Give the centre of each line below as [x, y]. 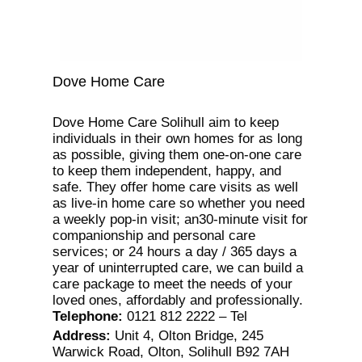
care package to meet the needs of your [172, 284]
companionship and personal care [154, 236]
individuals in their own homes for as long [177, 139]
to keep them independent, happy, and [166, 171]
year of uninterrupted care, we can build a [177, 268]
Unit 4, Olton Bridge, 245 [189, 335]
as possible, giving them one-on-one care [177, 155]
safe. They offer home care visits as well [175, 187]
